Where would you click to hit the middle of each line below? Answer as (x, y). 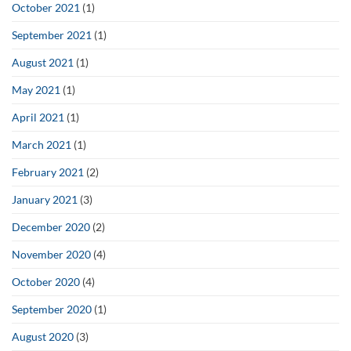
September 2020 (52, 309)
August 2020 (43, 336)
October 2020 (46, 281)
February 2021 (48, 172)
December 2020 (51, 226)
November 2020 (51, 254)
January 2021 (45, 199)
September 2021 (52, 34)
